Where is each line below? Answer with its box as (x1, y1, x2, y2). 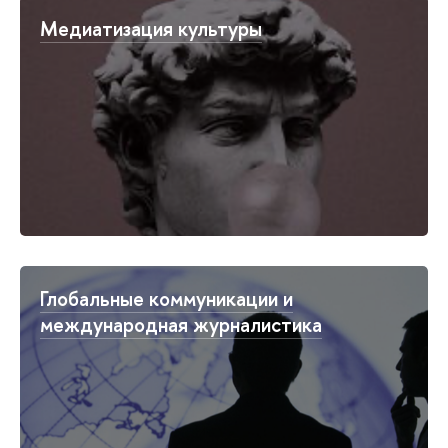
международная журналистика (40, 310, 322, 338)
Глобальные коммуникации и (40, 284, 293, 312)
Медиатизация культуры (40, 14, 262, 42)
